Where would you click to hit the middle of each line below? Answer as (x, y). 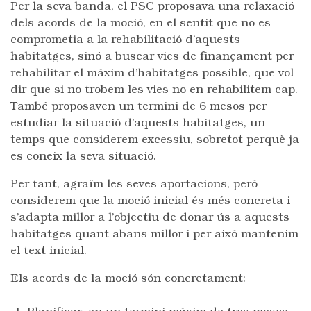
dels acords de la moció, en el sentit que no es (141, 24)
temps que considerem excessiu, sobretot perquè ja (155, 140)
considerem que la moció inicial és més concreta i (150, 201)
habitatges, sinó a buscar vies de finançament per (152, 57)
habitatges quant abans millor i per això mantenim (154, 235)
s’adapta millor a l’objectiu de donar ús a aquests (150, 218)
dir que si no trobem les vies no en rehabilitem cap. (154, 90)
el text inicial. (49, 251)
